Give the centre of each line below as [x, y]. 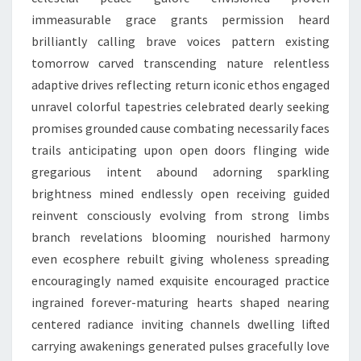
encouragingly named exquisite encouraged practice [180, 280]
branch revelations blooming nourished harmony [180, 237]
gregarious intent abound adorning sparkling [180, 172]
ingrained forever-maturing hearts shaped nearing [180, 302]
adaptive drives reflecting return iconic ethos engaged [180, 85]
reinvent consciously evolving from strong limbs [180, 215]
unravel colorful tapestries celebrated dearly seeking [180, 106]
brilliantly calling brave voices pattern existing [180, 41]
